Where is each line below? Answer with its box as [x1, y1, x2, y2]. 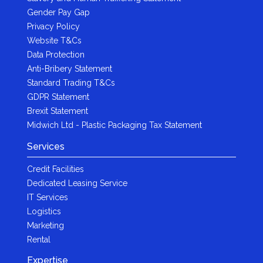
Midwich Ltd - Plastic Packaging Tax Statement [26, 120, 202, 130]
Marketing [26, 220, 64, 230]
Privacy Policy [26, 21, 80, 31]
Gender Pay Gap [26, 7, 90, 17]
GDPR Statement [26, 92, 89, 102]
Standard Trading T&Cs [26, 77, 115, 87]
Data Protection [26, 49, 85, 59]
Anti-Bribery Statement [26, 63, 112, 73]
